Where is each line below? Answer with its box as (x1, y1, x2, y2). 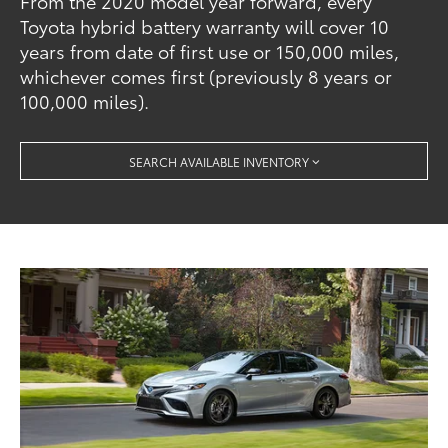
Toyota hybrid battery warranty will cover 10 (20, 13, 390, 40)
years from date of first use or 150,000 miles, (20, 38, 400, 65)
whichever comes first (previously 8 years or (20, 63, 393, 90)
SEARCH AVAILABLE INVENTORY (128, 152, 309, 170)
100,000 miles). (20, 88, 150, 115)
